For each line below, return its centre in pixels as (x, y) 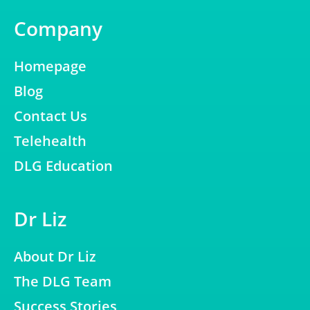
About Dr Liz (55, 256)
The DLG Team (63, 281)
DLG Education (63, 165)
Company (58, 28)
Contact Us (51, 116)
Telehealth (50, 140)
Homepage (50, 66)
